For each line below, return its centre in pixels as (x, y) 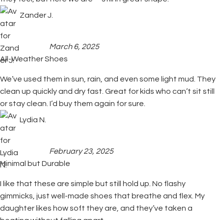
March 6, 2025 (74, 47)
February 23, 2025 (81, 151)
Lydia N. (33, 120)
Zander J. (36, 15)
